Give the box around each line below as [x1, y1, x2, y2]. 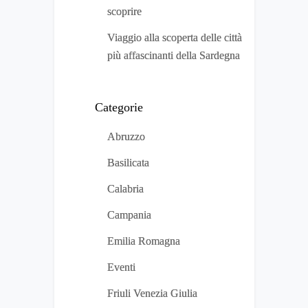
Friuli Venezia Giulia [107, 287, 197, 300]
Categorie [95, 100, 143, 115]
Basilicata [107, 157, 149, 169]
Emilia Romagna [107, 235, 180, 247]
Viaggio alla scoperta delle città [107, 32, 242, 44]
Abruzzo [107, 131, 145, 143]
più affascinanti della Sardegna [107, 49, 240, 62]
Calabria [107, 183, 144, 195]
